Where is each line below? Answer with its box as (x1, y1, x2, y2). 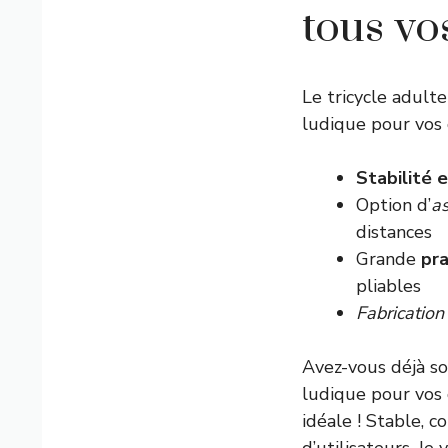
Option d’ (356, 193, 431, 217)
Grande (356, 247, 421, 271)
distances (356, 220, 432, 244)
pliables (356, 274, 421, 298)
